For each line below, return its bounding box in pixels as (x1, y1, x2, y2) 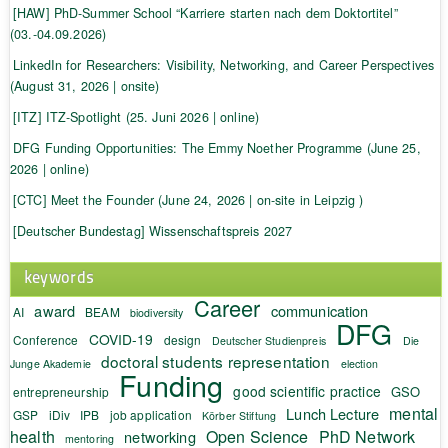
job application (109, 405, 192, 423)
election (340, 355, 378, 371)
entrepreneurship (12, 382, 110, 400)
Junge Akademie (9, 355, 91, 371)
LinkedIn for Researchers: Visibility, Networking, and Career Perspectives (12, 55, 435, 74)
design (163, 330, 202, 348)
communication (270, 299, 369, 321)
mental (389, 401, 439, 425)
